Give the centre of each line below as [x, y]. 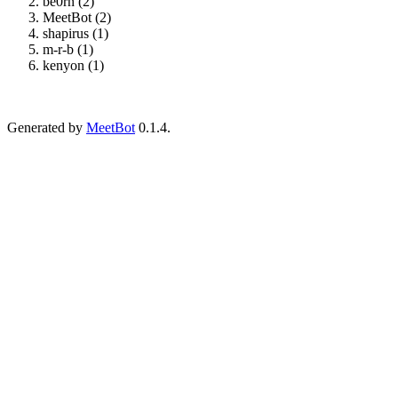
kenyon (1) [73, 65]
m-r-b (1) [68, 49]
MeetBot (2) [77, 17]
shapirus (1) [76, 33]
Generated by [47, 127]
